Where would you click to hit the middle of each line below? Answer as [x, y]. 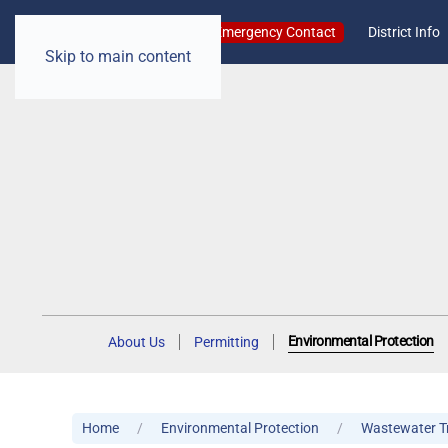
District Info [403, 31]
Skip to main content [118, 56]
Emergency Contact [274, 31]
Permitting [226, 341]
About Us [136, 341]
